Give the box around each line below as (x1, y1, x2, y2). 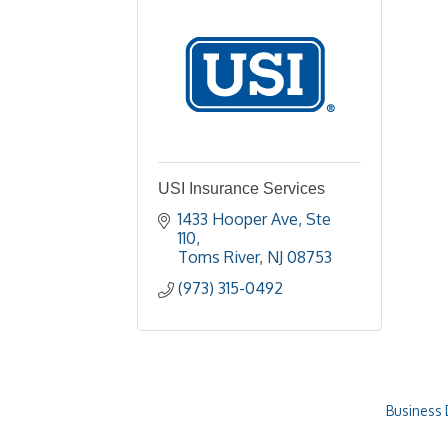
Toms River (178, 244, 259, 264)
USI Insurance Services (158, 177, 325, 194)
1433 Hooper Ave (178, 206, 298, 226)
